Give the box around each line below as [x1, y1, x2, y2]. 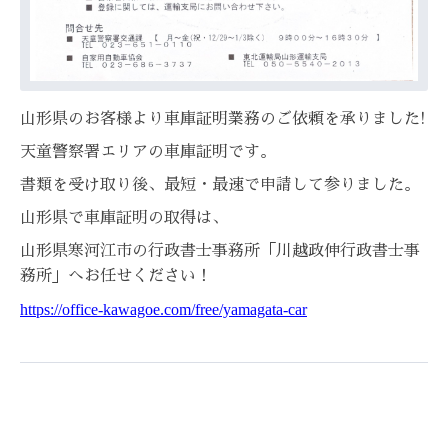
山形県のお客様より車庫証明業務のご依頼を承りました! [20, 110, 425, 127]
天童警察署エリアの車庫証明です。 [20, 143, 276, 160]
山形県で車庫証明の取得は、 [20, 209, 228, 226]
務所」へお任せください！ [20, 267, 212, 284]
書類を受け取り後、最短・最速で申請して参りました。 [20, 176, 420, 193]
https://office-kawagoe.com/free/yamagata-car [20, 300, 307, 318]
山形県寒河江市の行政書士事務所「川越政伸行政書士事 [20, 242, 420, 259]
